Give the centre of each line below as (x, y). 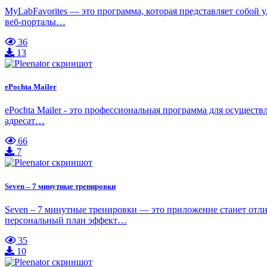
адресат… (25, 121)
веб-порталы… (35, 22)
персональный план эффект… (66, 220)
